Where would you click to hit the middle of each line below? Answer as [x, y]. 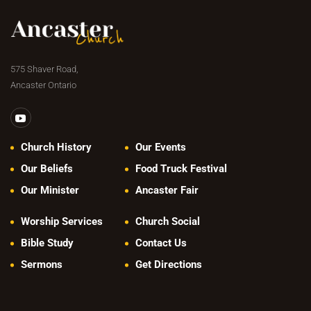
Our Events [160, 148]
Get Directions [168, 265]
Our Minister [50, 191]
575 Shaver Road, [44, 69]
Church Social [167, 222]
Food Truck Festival [181, 169]
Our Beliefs [47, 169]
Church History [56, 148]
